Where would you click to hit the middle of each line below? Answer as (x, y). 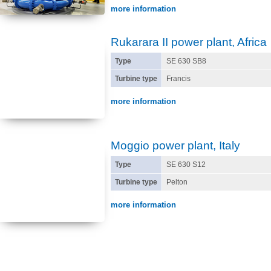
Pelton (177, 182)
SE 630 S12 (186, 165)
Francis (178, 79)
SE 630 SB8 (186, 61)
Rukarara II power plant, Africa (189, 42)
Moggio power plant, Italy (175, 145)
